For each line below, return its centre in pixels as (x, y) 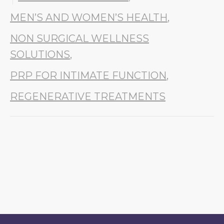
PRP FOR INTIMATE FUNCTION (88, 75)
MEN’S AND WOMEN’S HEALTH (89, 17)
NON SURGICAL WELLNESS (79, 38)
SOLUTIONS (40, 54)
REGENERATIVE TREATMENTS (88, 96)
